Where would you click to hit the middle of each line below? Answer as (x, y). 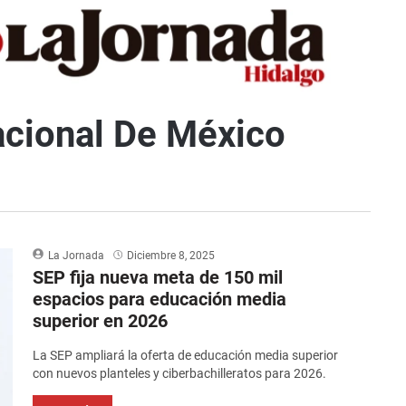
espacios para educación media (160, 300)
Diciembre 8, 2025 (171, 256)
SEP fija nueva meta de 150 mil (158, 278)
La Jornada (77, 256)
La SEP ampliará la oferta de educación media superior (186, 356)
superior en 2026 (101, 321)
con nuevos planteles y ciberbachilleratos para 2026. (180, 374)
